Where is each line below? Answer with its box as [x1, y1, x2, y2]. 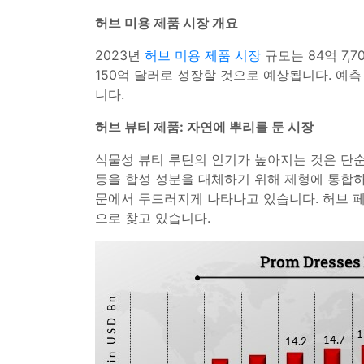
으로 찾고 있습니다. [95, 210, 210, 226]
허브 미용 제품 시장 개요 [95, 15, 238, 31]
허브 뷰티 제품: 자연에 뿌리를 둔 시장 [95, 119, 314, 135]
